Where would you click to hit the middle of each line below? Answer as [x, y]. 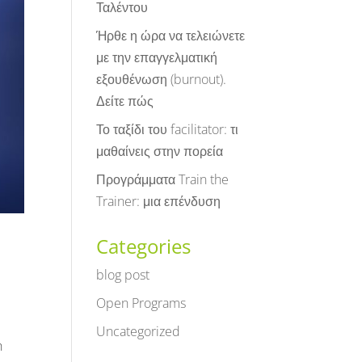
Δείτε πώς [125, 101]
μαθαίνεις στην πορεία [160, 151]
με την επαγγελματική [157, 57]
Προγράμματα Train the [163, 179]
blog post [123, 275]
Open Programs [141, 303]
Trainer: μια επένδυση [159, 201]
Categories [144, 246]
